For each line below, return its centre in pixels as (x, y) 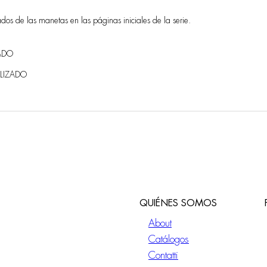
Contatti (163, 256)
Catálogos (169, 240)
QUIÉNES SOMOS (178, 204)
